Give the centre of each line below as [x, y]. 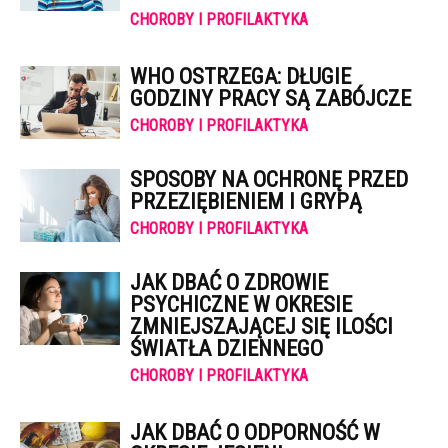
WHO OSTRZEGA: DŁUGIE [240, 76]
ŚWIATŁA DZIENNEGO [226, 348]
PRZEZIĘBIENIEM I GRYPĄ [246, 201]
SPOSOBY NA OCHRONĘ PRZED [269, 179]
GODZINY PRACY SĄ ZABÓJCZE [270, 98]
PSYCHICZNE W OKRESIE [241, 304]
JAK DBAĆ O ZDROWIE [229, 282]
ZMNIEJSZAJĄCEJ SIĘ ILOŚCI [261, 326]
